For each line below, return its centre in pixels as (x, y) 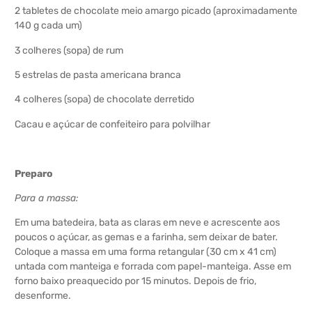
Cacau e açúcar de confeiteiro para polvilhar (112, 124)
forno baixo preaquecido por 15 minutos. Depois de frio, (135, 281)
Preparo (34, 173)
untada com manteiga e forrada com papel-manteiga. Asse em (153, 267)
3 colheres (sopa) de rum (69, 50)
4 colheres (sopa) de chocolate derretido (104, 100)
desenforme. (43, 296)
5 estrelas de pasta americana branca (98, 75)
